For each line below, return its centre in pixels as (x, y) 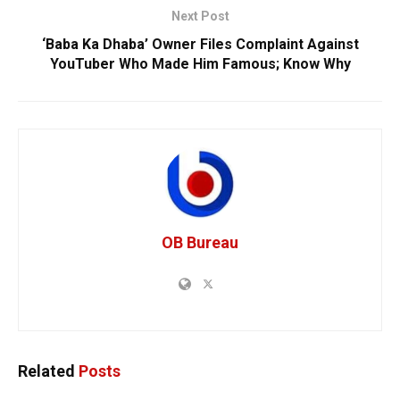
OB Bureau (200, 242)
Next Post (200, 16)
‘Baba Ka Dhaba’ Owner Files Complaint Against (200, 44)
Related (46, 371)
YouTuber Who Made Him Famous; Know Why (200, 63)
